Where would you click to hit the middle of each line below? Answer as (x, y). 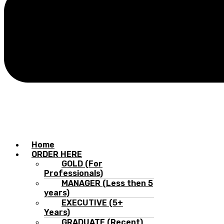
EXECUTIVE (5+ (92, 202)
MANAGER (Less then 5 (107, 183)
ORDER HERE (57, 154)
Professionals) (73, 173)
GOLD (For (82, 163)
